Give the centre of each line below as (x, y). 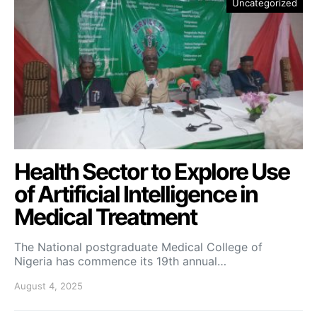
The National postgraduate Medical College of (138, 247)
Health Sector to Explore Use (152, 172)
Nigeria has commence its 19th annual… (120, 261)
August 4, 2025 (48, 286)
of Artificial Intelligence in (136, 194)
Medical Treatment (105, 217)
